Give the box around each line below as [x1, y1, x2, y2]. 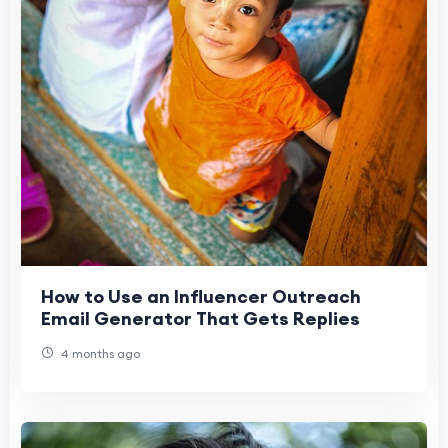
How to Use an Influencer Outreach [41, 285, 361, 309]
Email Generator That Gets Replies [41, 307, 360, 331]
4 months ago [58, 346, 140, 362]
